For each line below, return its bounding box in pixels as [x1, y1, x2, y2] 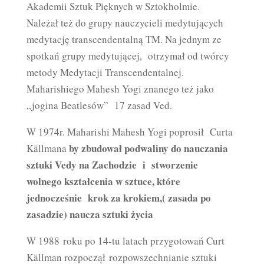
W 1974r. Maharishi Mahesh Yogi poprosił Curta [26, 125, 233, 138]
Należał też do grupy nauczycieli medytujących [26, 16, 223, 29]
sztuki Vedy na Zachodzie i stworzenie [26, 157, 202, 172]
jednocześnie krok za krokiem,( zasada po [26, 190, 211, 205]
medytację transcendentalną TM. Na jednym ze [26, 32, 222, 46]
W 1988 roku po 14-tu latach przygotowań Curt [26, 234, 225, 247]
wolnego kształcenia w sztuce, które [26, 174, 186, 189]
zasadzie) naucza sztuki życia [26, 207, 153, 222]
